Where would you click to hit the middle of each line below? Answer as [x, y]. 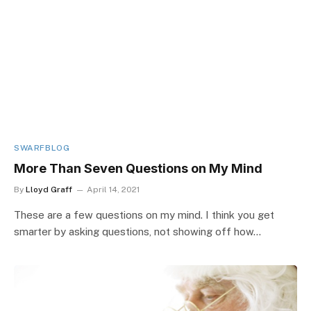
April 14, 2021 [113, 189]
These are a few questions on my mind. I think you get [144, 215]
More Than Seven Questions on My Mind [138, 168]
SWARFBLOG [42, 148]
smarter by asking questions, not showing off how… [137, 231]
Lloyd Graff [49, 189]
